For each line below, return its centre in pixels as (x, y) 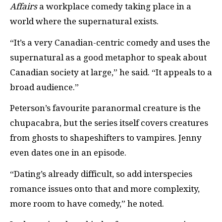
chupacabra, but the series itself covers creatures (109, 123)
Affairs (24, 7)
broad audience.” (44, 87)
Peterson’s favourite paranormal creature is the (105, 108)
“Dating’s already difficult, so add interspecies (101, 174)
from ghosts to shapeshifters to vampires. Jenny (106, 138)
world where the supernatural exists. (85, 22)
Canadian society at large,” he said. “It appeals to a (111, 72)
